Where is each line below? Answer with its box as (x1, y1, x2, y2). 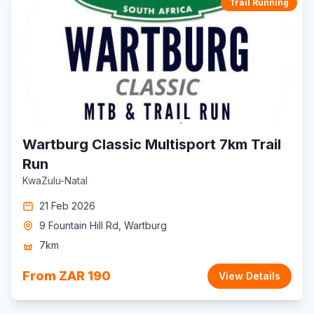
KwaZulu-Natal (22, 175, 88, 186)
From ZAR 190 (22, 268, 111, 283)
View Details (219, 270, 280, 282)
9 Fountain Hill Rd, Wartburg (39, 219, 167, 231)
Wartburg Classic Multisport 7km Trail (22, 136, 281, 153)
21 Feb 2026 (39, 200, 95, 212)
